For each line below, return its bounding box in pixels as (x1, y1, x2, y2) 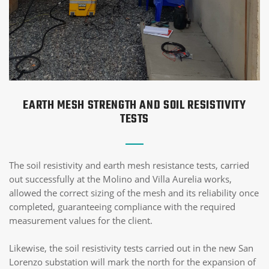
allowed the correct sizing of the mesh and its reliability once (9, 187, 259, 199)
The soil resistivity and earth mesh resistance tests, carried (9, 159, 249, 171)
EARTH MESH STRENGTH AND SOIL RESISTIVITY (23, 96, 246, 115)
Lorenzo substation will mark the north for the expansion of (9, 256, 256, 268)
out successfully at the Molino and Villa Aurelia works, (9, 173, 232, 185)
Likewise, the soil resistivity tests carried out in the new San (9, 242, 253, 254)
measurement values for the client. (9, 214, 153, 226)
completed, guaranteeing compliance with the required (9, 201, 235, 213)
